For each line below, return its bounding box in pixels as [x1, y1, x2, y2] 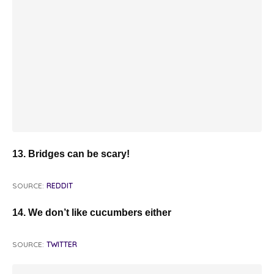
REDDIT [46, 181, 73, 191]
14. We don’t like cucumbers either [12, 207, 171, 218]
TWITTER [46, 240, 77, 250]
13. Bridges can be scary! [12, 149, 130, 160]
